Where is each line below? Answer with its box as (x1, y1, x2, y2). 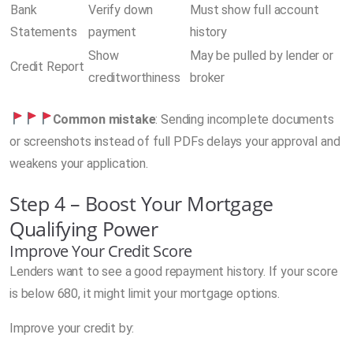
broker (190, 69, 225, 85)
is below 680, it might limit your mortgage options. (9, 285, 280, 301)
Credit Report (10, 58, 84, 74)
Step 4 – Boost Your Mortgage (9, 189, 273, 217)
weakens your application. (9, 155, 148, 171)
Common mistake (52, 111, 156, 127)
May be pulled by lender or (190, 47, 333, 63)
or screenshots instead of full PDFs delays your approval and (9, 133, 340, 149)
